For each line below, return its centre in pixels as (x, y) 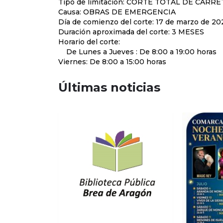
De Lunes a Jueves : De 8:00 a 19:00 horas (137, 52)
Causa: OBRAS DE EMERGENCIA (117, 12)
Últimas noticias (109, 87)
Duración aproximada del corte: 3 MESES (131, 32)
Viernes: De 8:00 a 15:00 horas (112, 62)
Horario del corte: (89, 42)
